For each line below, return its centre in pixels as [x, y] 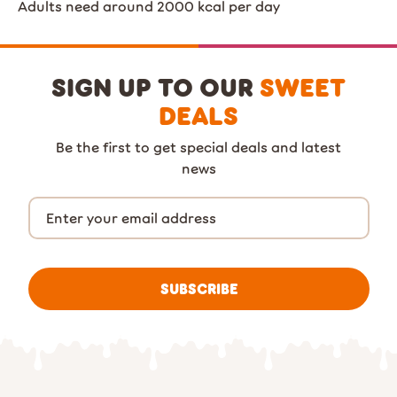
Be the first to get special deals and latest [198, 147]
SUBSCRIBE [198, 288]
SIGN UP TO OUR [156, 87]
